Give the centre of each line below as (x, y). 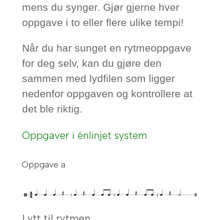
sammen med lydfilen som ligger (98, 79)
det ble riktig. (52, 109)
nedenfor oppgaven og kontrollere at (107, 94)
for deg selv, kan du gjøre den (92, 63)
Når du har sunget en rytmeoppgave (107, 48)
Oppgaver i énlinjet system (84, 136)
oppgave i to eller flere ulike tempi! (103, 23)
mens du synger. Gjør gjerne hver (100, 7)
